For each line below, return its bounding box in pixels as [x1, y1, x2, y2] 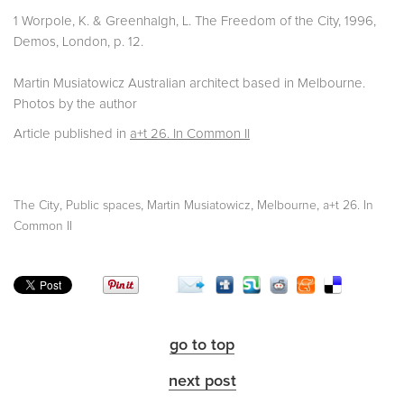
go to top [170, 336, 234, 353]
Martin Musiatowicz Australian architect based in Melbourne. [14, 76, 365, 90]
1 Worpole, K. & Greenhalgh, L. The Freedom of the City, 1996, [14, 14, 376, 28]
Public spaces [66, 198, 141, 212]
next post [168, 372, 236, 390]
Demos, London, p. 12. [14, 34, 143, 49]
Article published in [14, 126, 130, 141]
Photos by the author [14, 96, 137, 111]
